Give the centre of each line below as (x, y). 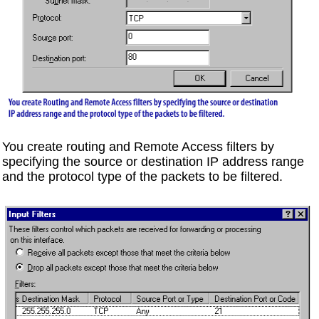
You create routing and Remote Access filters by (138, 147)
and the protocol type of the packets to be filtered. (142, 177)
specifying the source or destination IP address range (153, 162)
